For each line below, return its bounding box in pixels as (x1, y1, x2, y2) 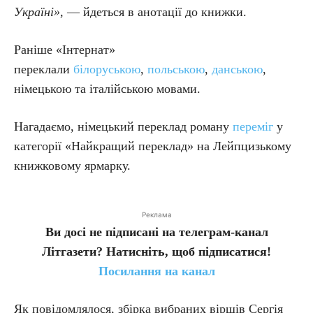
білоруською (73, 62, 140, 76)
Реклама (141, 210, 172, 219)
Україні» (14, 5, 60, 19)
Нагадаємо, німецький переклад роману (14, 119, 233, 133)
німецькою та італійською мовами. (14, 82, 201, 96)
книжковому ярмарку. (14, 159, 131, 173)
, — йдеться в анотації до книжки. (60, 5, 247, 19)
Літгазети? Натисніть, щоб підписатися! (42, 245, 271, 259)
